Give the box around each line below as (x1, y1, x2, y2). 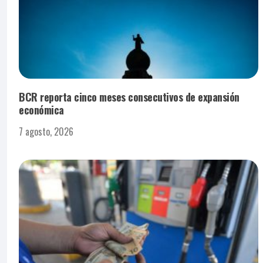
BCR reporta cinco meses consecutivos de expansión (19, 89, 240, 104)
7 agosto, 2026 (19, 124, 73, 139)
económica (19, 102, 64, 117)
